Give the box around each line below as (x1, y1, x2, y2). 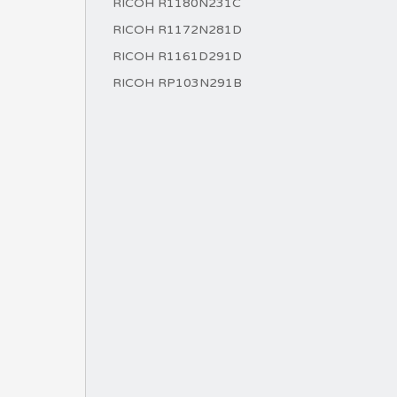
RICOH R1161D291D (113, 49, 242, 64)
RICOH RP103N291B (113, 75, 242, 90)
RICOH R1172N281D (113, 22, 242, 37)
